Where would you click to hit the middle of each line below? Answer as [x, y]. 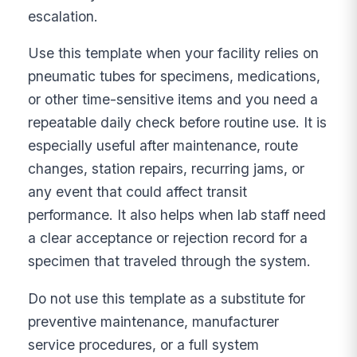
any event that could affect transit [138, 192]
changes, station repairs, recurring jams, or [167, 169]
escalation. [63, 16]
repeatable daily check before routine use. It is [178, 123]
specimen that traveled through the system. [170, 261]
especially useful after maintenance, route [163, 146]
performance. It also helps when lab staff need [177, 215]
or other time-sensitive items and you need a [173, 100]
